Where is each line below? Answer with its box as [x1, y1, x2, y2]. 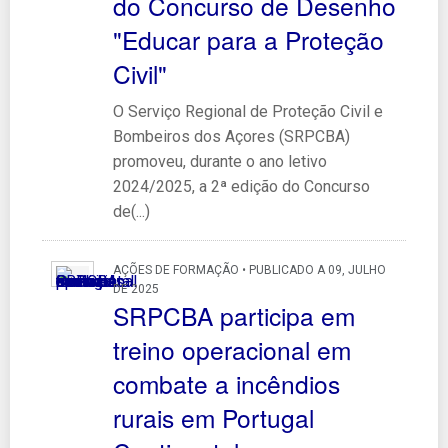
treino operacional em [112, 331, 351, 367]
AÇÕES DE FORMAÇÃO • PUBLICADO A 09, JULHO [112, 262, 386, 277]
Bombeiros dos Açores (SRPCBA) [112, 126, 350, 146]
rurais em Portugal [112, 399, 314, 435]
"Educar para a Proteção [112, 21, 384, 57]
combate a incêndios [112, 365, 340, 401]
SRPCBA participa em [112, 297, 355, 333]
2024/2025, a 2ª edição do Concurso [112, 176, 370, 196]
